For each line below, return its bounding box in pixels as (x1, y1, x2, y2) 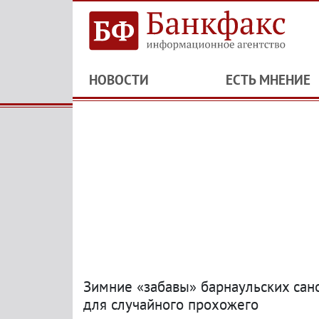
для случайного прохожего (83, 295, 258, 314)
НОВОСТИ (89, 71, 149, 88)
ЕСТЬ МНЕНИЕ (225, 71, 310, 88)
